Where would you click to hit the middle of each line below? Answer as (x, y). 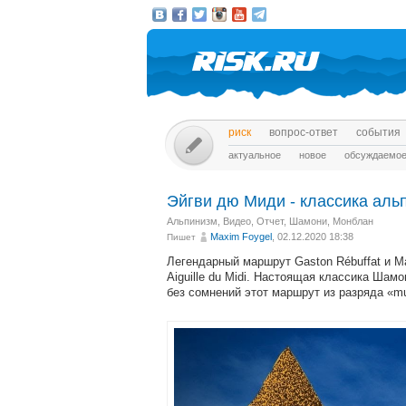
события (378, 132)
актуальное (255, 155)
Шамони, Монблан (331, 221)
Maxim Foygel (241, 237)
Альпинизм (192, 221)
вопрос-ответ (304, 132)
